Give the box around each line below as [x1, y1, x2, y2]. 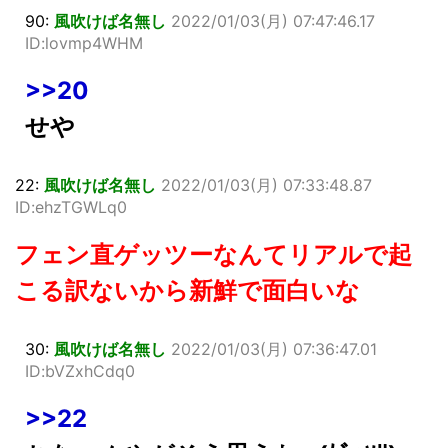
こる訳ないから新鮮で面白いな [15, 275, 360, 305]
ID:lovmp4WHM [25, 32, 143, 53]
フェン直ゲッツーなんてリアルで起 [15, 239, 412, 269]
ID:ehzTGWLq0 [15, 196, 127, 217]
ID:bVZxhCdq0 [25, 360, 135, 381]
